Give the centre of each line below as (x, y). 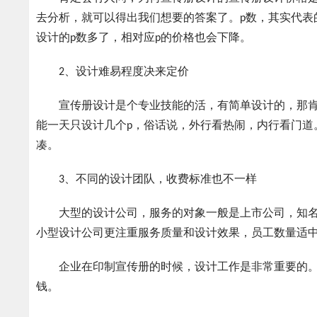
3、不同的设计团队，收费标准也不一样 (147, 179)
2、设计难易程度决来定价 (113, 72)
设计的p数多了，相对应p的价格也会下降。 (144, 38)
